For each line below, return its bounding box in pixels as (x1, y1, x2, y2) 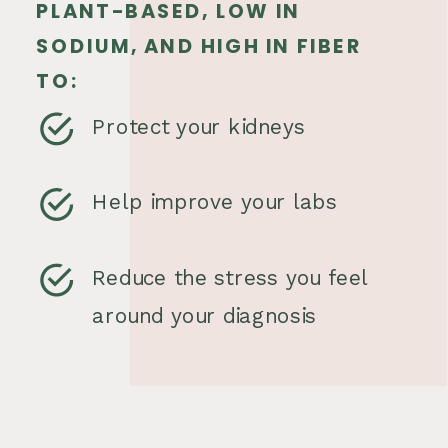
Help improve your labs (92, 190, 345, 216)
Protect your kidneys (92, 114, 313, 140)
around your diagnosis (92, 303, 324, 329)
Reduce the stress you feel (92, 265, 367, 291)
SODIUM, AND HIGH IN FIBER (36, 31, 362, 60)
